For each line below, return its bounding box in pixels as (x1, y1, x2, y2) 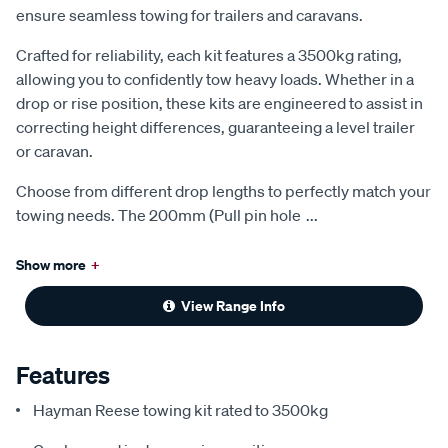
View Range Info (181, 295, 285, 315)
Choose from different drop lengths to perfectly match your (16, 180, 431, 201)
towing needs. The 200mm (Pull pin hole (16, 204, 301, 225)
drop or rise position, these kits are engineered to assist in (16, 92, 423, 113)
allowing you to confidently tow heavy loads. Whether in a (16, 68, 414, 89)
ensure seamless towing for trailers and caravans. (16, 4, 363, 25)
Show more (16, 254, 86, 274)
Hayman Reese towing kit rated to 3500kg (33, 399, 328, 420)
